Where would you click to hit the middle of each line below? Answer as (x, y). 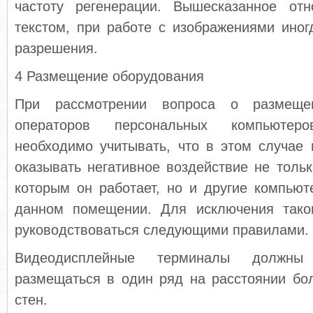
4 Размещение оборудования (109, 76)
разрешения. (56, 48)
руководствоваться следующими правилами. (162, 230)
